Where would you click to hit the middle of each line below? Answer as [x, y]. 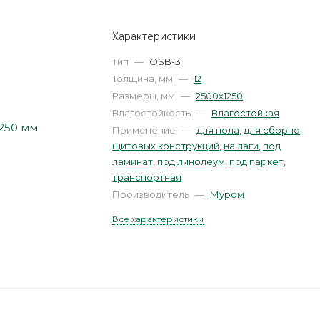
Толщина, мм [144, 79]
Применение [145, 130]
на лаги [241, 146]
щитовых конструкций [166, 146]
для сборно [272, 130]
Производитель [152, 194]
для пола [218, 130]
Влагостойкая [246, 113]
